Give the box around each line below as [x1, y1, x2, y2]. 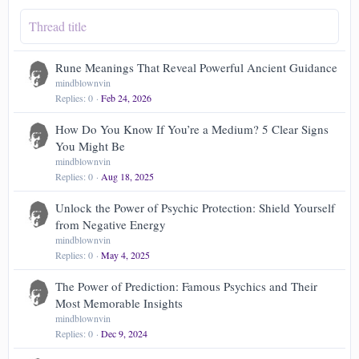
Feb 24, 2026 [101, 91, 151, 104]
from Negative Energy [55, 216, 166, 232]
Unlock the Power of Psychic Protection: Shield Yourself [55, 200, 335, 216]
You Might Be [55, 138, 125, 154]
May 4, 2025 [101, 248, 150, 261]
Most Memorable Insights [55, 295, 183, 311]
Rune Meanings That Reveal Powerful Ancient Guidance [55, 59, 337, 75]
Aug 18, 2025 [101, 170, 154, 183]
